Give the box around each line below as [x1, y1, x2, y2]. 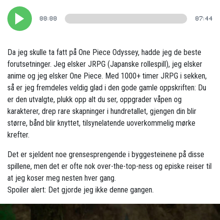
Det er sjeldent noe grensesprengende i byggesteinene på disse [7, 150, 204, 160]
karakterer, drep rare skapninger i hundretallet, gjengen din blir [7, 107, 196, 116]
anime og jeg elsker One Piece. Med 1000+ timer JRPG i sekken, [7, 71, 207, 81]
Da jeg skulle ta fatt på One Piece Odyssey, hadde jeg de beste [7, 48, 201, 57]
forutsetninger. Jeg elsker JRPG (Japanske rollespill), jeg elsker [7, 59, 202, 69]
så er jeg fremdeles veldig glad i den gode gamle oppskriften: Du [7, 83, 206, 93]
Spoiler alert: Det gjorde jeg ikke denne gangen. [7, 185, 154, 195]
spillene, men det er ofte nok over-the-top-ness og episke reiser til [7, 162, 212, 171]
